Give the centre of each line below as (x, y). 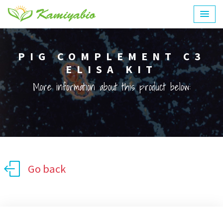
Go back (47, 168)
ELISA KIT (111, 69)
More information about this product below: (111, 87)
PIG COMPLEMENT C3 (111, 56)
